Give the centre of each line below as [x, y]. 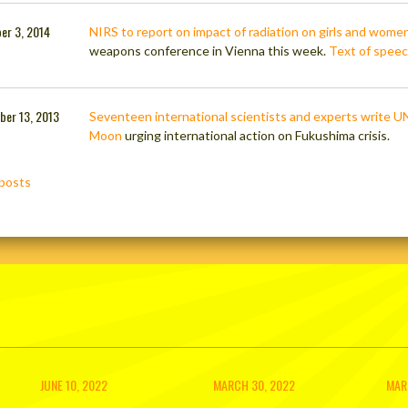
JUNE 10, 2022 [74, 385]
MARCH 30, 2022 [254, 385]
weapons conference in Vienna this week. [209, 51]
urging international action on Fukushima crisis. [256, 136]
